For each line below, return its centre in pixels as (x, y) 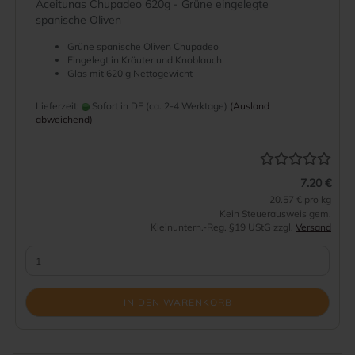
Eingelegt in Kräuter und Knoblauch (145, 60)
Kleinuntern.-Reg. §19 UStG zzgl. (223, 227)
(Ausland (250, 106)
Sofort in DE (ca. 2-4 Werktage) (158, 106)
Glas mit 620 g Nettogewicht (130, 73)
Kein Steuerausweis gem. (275, 214)
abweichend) (64, 119)
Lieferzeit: (59, 106)
